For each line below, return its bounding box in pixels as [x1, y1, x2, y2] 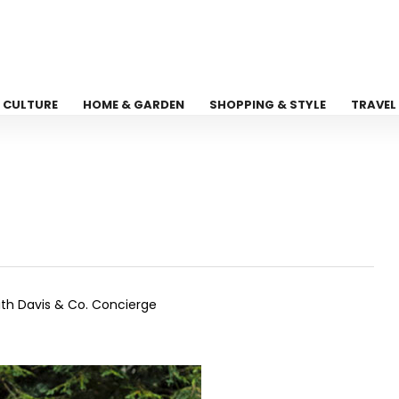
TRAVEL [351, 96, 397, 113]
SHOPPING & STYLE [209, 96, 327, 113]
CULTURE [3, 96, 59, 113]
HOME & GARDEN [83, 96, 185, 113]
